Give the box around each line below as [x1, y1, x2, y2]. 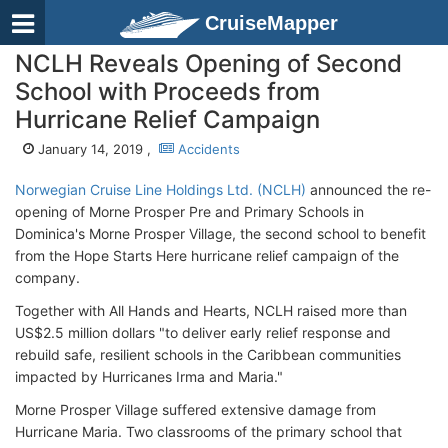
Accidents [174, 141, 240, 157]
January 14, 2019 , [34, 141, 159, 157]
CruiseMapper [205, 12, 338, 34]
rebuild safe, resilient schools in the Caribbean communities [15, 346, 401, 363]
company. [15, 269, 80, 286]
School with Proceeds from [15, 77, 320, 106]
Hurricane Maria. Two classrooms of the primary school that [15, 423, 402, 440]
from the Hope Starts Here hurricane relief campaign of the [15, 247, 399, 264]
